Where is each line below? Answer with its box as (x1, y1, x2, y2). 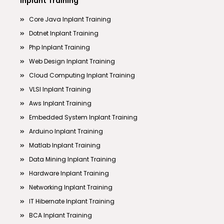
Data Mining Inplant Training (28, 155, 116, 164)
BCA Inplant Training (28, 211, 92, 220)
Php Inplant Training (28, 43, 90, 52)
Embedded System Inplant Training (28, 113, 137, 122)
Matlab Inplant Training (28, 141, 100, 150)
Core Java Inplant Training (28, 15, 111, 24)
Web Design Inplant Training (28, 57, 115, 66)
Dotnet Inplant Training (28, 29, 98, 38)
